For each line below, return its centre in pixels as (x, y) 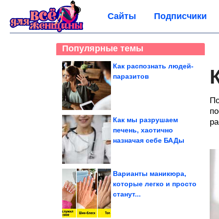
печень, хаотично (143, 130)
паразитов (131, 76)
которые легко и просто (155, 184)
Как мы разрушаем (145, 120)
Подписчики (181, 16)
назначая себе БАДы (149, 140)
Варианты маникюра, (150, 174)
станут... (127, 194)
